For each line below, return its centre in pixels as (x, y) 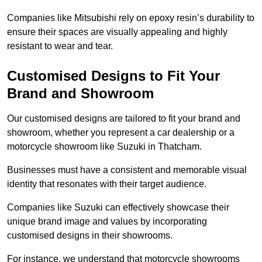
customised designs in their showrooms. (90, 236)
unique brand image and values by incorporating (107, 222)
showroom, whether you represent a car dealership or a (121, 133)
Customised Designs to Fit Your (113, 76)
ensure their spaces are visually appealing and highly (117, 32)
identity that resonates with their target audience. (108, 184)
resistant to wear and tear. (60, 46)
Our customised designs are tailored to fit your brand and (124, 119)
